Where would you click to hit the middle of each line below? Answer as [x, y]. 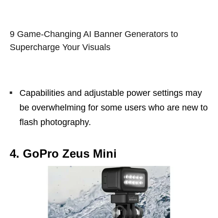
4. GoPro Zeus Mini [63, 153]
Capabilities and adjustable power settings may [111, 93]
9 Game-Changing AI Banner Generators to [94, 34]
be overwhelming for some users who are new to [114, 107]
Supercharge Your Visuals [60, 47]
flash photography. [55, 122]
